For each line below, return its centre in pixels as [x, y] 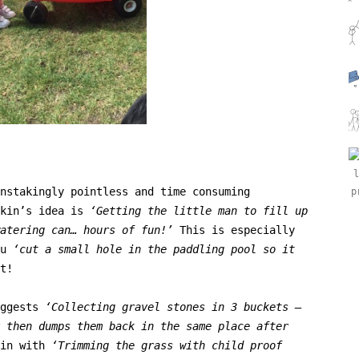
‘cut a [29, 250]
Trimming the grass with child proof [170, 346]
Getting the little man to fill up [202, 211]
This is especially [234, 230]
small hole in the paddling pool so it [173, 250]
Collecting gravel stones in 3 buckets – [176, 307]
